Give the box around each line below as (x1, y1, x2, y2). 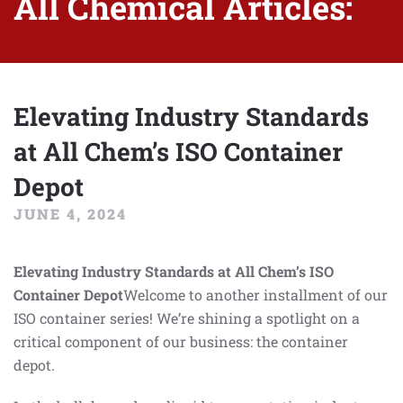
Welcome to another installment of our (123, 285, 388, 304)
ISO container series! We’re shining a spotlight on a (13, 309, 360, 327)
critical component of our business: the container (13, 332, 348, 351)
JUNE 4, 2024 (13, 204, 127, 223)
